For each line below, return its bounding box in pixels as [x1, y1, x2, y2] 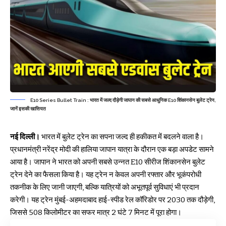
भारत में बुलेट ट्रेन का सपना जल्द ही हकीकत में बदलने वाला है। [40, 132, 204, 141]
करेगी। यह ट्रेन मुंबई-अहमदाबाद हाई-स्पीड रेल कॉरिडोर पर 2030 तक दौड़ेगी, [10, 195, 215, 204]
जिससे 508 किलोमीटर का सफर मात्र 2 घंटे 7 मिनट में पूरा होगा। [10, 207, 182, 217]
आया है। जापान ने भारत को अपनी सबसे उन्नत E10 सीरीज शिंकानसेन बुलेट [10, 157, 205, 166]
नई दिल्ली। [10, 132, 40, 141]
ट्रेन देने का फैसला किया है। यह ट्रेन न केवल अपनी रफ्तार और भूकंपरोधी [10, 169, 201, 179]
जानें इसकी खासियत [10, 105, 46, 111]
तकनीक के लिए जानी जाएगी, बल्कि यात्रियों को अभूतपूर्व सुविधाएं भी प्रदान [10, 182, 199, 192]
